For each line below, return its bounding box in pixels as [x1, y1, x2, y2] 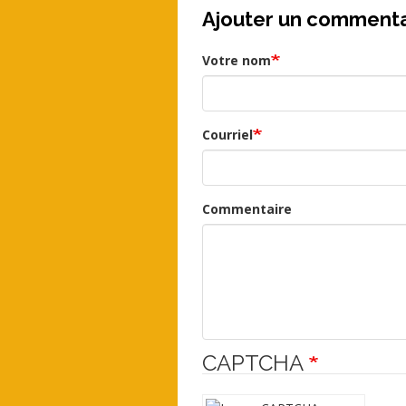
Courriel [201, 126, 253, 144]
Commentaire [201, 200, 292, 218]
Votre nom [201, 52, 271, 70]
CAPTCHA [201, 350, 309, 377]
